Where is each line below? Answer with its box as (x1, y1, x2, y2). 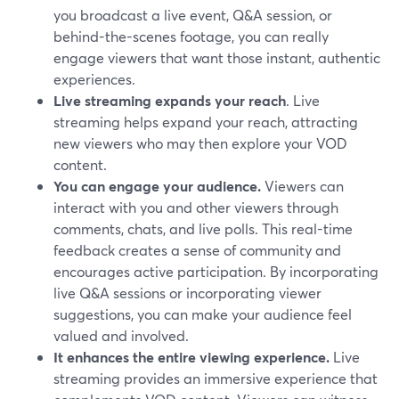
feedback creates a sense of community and (53, 240, 341, 260)
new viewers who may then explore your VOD (53, 134, 347, 153)
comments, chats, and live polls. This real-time (53, 219, 353, 239)
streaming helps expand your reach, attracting (53, 112, 358, 132)
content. (53, 155, 107, 175)
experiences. (53, 69, 135, 89)
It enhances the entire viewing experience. (53, 347, 330, 367)
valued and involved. (53, 326, 189, 346)
